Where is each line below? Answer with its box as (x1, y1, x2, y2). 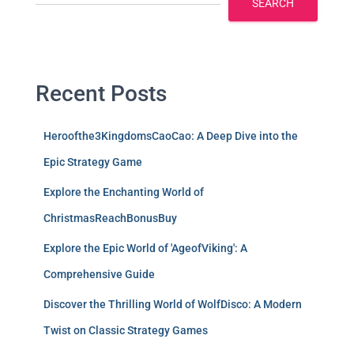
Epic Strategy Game (43, 156, 142, 168)
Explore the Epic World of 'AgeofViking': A (43, 242, 247, 254)
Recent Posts (36, 81, 167, 107)
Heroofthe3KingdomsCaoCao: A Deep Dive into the (43, 130, 298, 142)
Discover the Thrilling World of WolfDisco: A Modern (43, 298, 302, 311)
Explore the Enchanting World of (43, 186, 204, 198)
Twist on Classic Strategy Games (43, 324, 208, 337)
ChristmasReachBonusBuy (43, 212, 177, 224)
